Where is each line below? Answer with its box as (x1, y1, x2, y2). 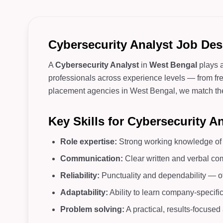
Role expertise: (60, 137, 117, 146)
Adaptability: (60, 188, 108, 197)
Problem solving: (60, 205, 124, 214)
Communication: (60, 154, 123, 163)
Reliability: (60, 171, 100, 180)
